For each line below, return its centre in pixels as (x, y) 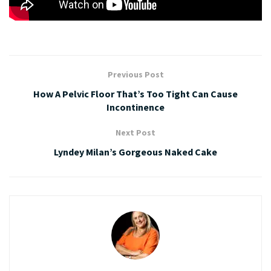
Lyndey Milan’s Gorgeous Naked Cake (135, 152)
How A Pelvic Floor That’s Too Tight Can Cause (135, 94)
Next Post (135, 133)
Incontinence (135, 107)
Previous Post (135, 75)
